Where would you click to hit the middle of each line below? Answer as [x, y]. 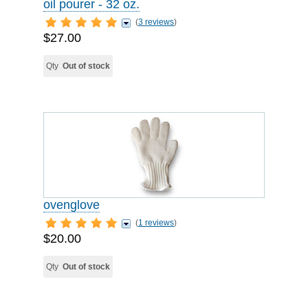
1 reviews [156, 223]
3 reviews [156, 22]
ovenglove [71, 205]
